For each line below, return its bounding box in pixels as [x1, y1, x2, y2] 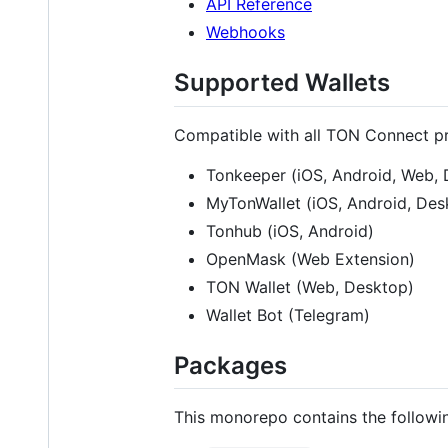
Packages [174, 350, 287, 380]
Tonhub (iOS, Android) [206, 220, 374, 241]
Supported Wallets [174, 68, 390, 98]
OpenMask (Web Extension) [206, 248, 415, 269]
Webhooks [206, 22, 285, 43]
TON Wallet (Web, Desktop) [206, 276, 414, 297]
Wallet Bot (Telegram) [206, 304, 370, 325]
